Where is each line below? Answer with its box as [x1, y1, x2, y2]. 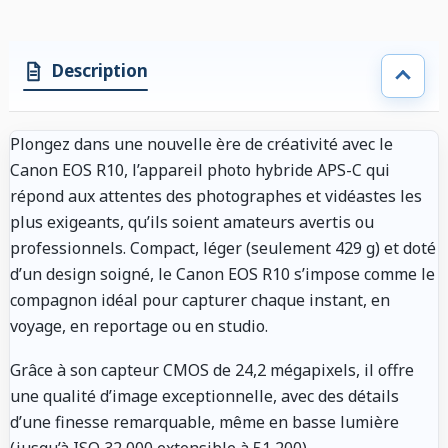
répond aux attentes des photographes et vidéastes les [10, 184, 422, 207]
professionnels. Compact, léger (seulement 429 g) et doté [10, 236, 436, 259]
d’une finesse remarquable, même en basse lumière [10, 410, 399, 433]
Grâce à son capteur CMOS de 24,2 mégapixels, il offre [10, 358, 414, 381]
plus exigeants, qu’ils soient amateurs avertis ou [10, 210, 374, 233]
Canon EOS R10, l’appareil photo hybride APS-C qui [10, 158, 390, 181]
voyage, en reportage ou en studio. [10, 314, 268, 337]
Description [52, 59, 148, 83]
